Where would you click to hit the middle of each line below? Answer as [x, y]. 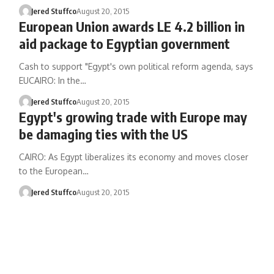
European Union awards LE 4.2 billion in [131, 26]
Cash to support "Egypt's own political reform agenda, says [136, 66]
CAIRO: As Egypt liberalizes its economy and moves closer [133, 157]
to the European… [54, 171]
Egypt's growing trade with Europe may [133, 117]
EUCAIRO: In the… [52, 80]
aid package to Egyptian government [124, 43]
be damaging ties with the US [103, 134]
